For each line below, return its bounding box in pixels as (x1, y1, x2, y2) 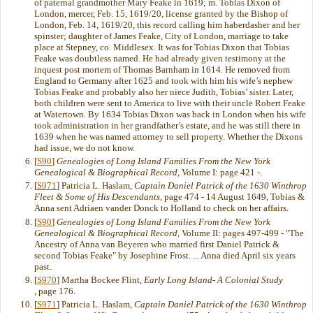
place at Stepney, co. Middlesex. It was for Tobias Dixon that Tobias (34, 41, 289, 52)
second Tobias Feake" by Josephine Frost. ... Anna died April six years (34, 249, 296, 261)
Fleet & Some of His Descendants (34, 191, 160, 203)
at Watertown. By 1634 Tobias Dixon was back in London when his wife (34, 108, 306, 119)
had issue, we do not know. (34, 142, 135, 153)
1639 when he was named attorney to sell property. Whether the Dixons (34, 131, 303, 142)
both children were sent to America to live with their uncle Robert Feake (34, 97, 305, 108)
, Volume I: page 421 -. (177, 167, 262, 178)
